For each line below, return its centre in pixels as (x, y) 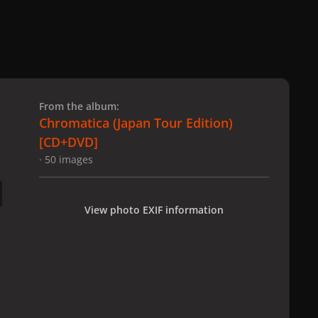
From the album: (79, 106)
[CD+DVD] (68, 142)
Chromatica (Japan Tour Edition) (136, 123)
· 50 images (66, 160)
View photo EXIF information (154, 209)
